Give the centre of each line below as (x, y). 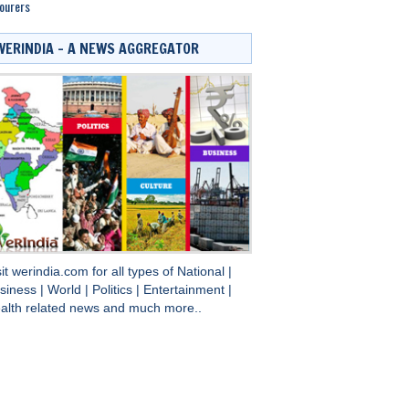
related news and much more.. (113, 309)
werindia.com (52, 272)
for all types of (134, 272)
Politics (114, 290)
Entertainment (185, 290)
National (202, 272)
